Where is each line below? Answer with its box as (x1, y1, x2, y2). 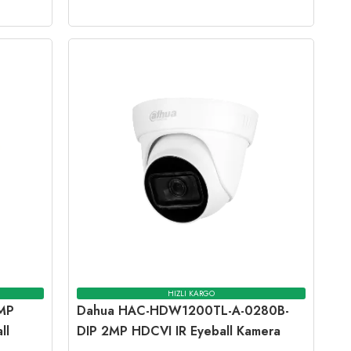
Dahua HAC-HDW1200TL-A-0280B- (77, 302, 290, 320)
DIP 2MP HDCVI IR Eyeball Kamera (77, 322, 281, 341)
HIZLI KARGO (168, 287, 215, 299)
